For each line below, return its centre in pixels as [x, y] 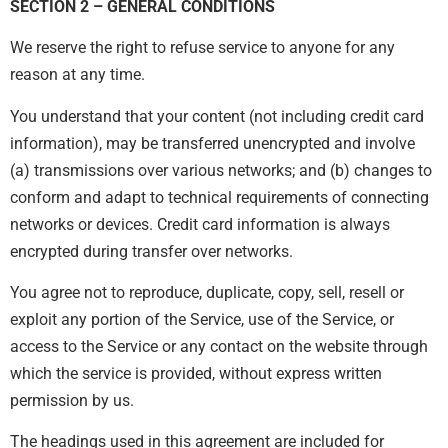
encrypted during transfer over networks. [151, 251]
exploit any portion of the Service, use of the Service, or [202, 320]
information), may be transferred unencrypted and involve [212, 143]
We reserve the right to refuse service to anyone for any [202, 48]
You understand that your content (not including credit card [217, 116]
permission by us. [72, 401]
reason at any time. [77, 75]
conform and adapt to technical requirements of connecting [219, 197]
